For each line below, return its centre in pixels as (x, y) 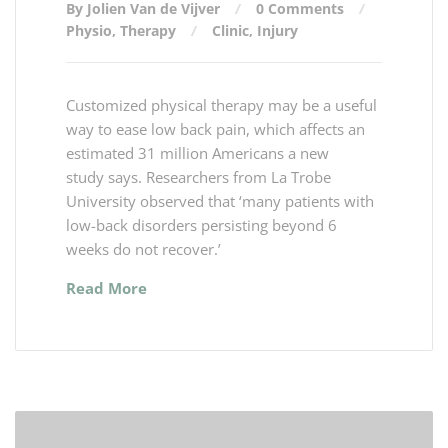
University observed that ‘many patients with (220, 200)
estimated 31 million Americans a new (197, 152)
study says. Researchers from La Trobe (198, 176)
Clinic (230, 30)
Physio (89, 30)
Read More (106, 287)
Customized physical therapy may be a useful (221, 104)
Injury (277, 30)
